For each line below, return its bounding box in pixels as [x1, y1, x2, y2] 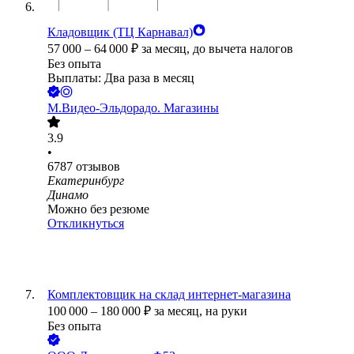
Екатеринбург [47, 174, 124, 188]
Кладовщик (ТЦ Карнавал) [47, 25, 193, 40]
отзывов [76, 160, 120, 174]
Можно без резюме [47, 202, 149, 217]
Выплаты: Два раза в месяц [47, 71, 194, 85]
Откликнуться [47, 217, 124, 231]
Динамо [47, 188, 88, 202]
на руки [205, 304, 247, 318]
